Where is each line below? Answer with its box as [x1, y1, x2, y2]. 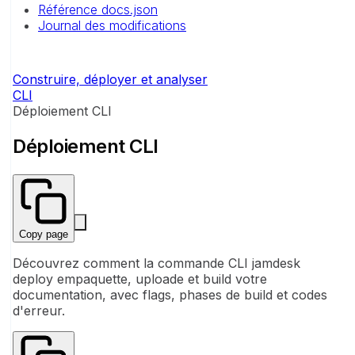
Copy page [19, 227, 68, 240]
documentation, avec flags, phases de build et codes [13, 286, 327, 303]
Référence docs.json [38, 2, 158, 17]
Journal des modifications [38, 17, 186, 33]
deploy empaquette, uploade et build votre [13, 270, 267, 287]
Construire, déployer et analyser [13, 71, 208, 87]
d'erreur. [13, 302, 65, 319]
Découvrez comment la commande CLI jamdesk [13, 254, 300, 271]
